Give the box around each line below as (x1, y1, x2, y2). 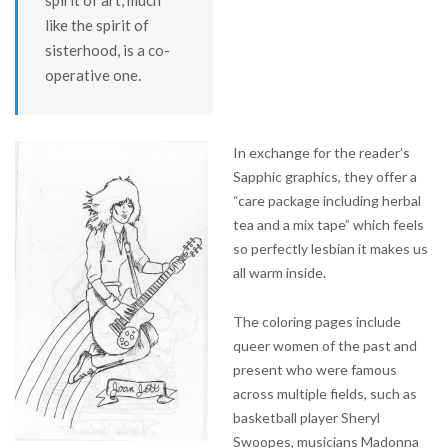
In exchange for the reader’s (232, 144, 410, 162)
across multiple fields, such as (232, 385, 417, 403)
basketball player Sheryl (232, 409, 380, 427)
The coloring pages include (232, 313, 401, 331)
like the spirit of (44, 15, 149, 34)
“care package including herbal (232, 192, 421, 210)
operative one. (44, 65, 141, 84)
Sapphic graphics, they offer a (232, 168, 417, 186)
